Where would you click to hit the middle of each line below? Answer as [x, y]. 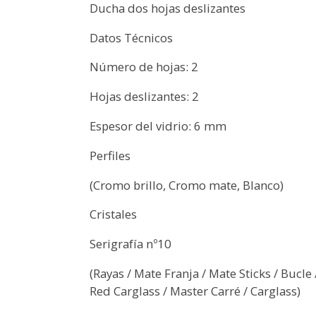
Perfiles [110, 155]
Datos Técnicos [132, 37]
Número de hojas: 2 [144, 67]
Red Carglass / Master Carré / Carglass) [195, 291]
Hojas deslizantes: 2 [145, 97]
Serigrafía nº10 [131, 244]
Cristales [114, 214]
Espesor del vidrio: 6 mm [158, 126]
